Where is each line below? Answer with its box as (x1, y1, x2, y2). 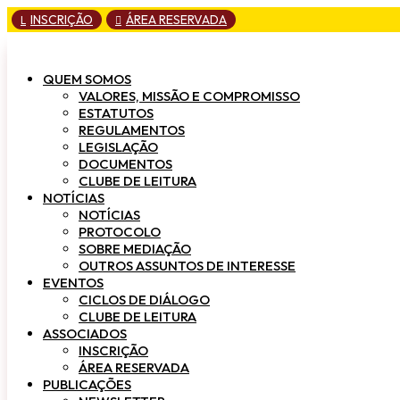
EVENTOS (43, 274, 104, 291)
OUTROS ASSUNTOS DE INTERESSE (79, 257, 296, 274)
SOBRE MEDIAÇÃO (79, 240, 191, 257)
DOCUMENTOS (79, 155, 172, 172)
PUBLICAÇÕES (43, 376, 131, 393)
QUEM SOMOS (43, 71, 131, 87)
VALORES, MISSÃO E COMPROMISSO (79, 87, 300, 104)
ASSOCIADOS (43, 325, 127, 342)
